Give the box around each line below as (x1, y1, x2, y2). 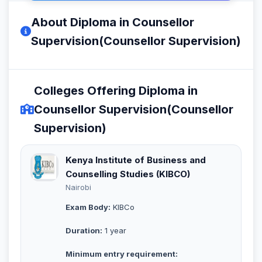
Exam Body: (65, 202, 111, 212)
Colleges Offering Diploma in (34, 83, 198, 98)
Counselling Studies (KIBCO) (65, 168, 190, 180)
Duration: (65, 225, 102, 235)
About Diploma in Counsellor (31, 15, 194, 29)
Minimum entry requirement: (65, 249, 178, 258)
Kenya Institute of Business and (65, 154, 206, 166)
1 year (102, 225, 126, 235)
